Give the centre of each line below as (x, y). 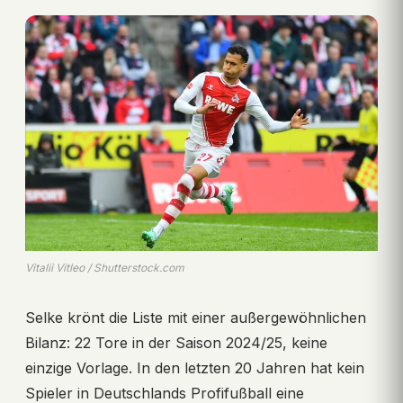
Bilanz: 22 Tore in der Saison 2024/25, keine (176, 342)
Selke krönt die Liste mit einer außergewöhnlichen (196, 317)
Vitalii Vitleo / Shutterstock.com (105, 267)
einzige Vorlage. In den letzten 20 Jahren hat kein (195, 367)
